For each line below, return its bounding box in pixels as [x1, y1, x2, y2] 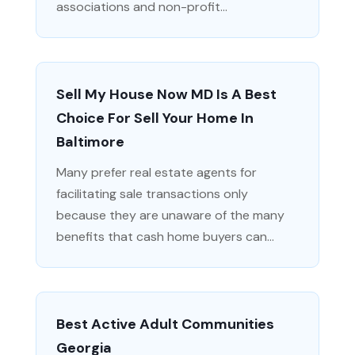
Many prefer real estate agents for [55, 163, 257, 181]
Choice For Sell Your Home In [55, 108, 254, 128]
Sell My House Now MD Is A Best [55, 84, 277, 104]
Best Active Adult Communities [55, 314, 274, 334]
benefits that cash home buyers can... [55, 227, 274, 245]
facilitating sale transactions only [55, 185, 248, 202]
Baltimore [55, 132, 124, 151]
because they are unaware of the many [55, 206, 284, 223]
